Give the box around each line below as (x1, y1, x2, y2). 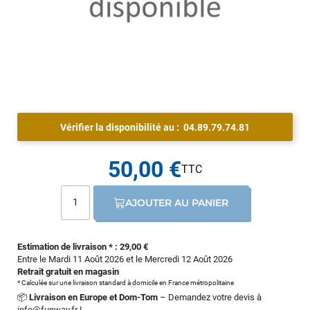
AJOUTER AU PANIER (125, 196, 229, 209)
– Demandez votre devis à (158, 291, 262, 302)
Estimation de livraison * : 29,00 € (17, 241, 148, 252)
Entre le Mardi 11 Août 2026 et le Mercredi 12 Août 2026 (17, 253, 232, 264)
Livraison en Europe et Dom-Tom (29, 291, 158, 302)
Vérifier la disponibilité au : (60, 121, 183, 133)
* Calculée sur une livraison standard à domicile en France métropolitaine (17, 278, 234, 286)
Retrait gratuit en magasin (17, 266, 119, 277)
